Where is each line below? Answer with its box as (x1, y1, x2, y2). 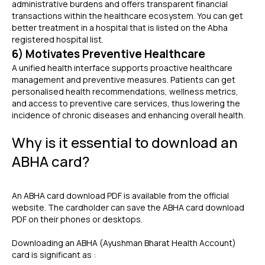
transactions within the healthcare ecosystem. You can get (12, 10, 243, 21)
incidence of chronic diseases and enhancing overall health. (12, 109, 247, 121)
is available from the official (122, 190, 229, 201)
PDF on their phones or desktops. (12, 214, 144, 225)
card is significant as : (12, 249, 96, 260)
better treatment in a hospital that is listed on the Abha (12, 22, 228, 33)
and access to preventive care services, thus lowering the (12, 98, 240, 109)
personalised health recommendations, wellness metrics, (12, 86, 238, 97)
